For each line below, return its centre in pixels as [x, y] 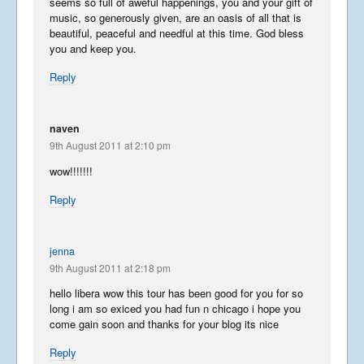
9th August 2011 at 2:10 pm [110, 145]
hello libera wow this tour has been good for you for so [176, 293]
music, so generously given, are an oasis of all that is [175, 18]
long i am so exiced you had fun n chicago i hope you [175, 309]
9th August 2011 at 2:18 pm [110, 267]
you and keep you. [93, 49]
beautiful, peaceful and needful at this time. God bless [177, 33]
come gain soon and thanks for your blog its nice [164, 324]
